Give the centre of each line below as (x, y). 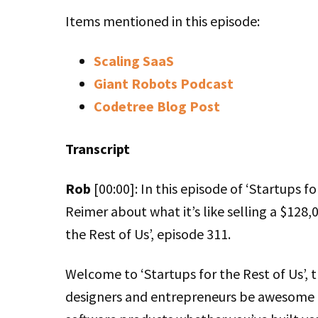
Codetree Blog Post (157, 106)
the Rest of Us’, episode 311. (148, 234)
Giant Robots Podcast (164, 83)
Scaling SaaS (134, 61)
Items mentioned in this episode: (163, 21)
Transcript (98, 149)
